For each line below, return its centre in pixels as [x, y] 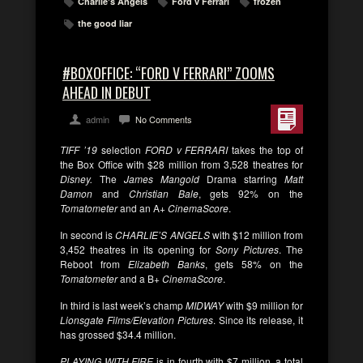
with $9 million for [263, 305]
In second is [88, 234]
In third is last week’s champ [123, 305]
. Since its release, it [258, 319]
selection [121, 149]
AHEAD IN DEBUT [107, 92]
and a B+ [140, 278]
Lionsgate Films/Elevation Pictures [137, 319]
